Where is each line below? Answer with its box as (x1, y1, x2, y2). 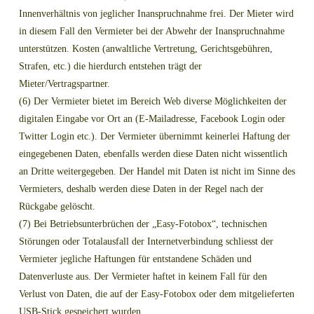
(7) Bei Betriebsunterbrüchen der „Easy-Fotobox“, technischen (18, 219, 267, 230)
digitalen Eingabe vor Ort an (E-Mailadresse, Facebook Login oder (18, 114, 285, 125)
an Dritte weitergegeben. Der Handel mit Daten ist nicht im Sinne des (18, 166, 295, 177)
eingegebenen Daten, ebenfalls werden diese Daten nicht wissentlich (18, 149, 287, 160)
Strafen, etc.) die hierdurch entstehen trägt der (18, 61, 202, 72)
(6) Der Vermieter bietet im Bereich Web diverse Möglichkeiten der (18, 96, 287, 107)
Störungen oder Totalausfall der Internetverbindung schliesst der (18, 236, 273, 247)
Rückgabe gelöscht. (18, 201, 95, 212)
